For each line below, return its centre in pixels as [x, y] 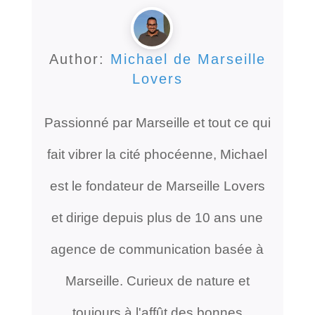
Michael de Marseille [188, 59]
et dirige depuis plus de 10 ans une [157, 217]
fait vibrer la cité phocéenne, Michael [157, 154]
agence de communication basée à [157, 249]
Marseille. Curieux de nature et [157, 281]
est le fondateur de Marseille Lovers [157, 186]
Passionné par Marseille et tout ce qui [157, 122]
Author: [79, 59]
